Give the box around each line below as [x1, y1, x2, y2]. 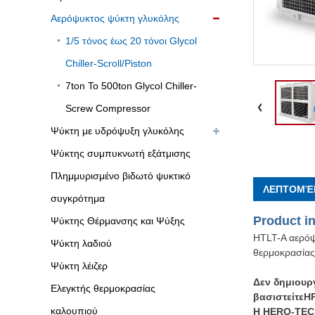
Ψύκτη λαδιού [51, 238, 112, 250]
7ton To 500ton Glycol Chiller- [65, 80, 198, 92]
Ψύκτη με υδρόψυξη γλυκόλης [51, 125, 184, 137]
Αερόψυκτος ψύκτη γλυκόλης [51, 13, 179, 25]
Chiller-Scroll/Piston [65, 58, 153, 70]
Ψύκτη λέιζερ [51, 260, 108, 272]
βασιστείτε [253, 290, 304, 302]
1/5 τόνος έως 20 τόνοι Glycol [65, 35, 198, 47]
